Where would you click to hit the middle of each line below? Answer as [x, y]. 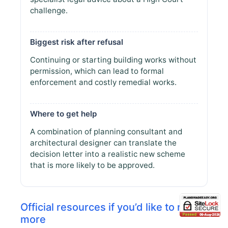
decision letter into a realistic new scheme [108, 154]
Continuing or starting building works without [113, 60]
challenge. [49, 10]
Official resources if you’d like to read [110, 207]
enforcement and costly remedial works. [103, 82]
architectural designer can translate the [103, 142]
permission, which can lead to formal [97, 71]
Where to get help [63, 113]
